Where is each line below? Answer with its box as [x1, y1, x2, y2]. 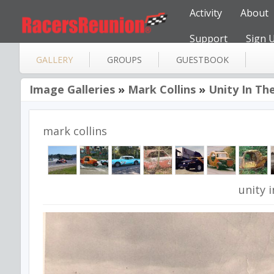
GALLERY [36, 54, 73, 65]
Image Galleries [29, 82, 115, 97]
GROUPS [107, 54, 142, 65]
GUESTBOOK [176, 54, 229, 65]
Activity [190, 6, 222, 20]
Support [190, 32, 228, 45]
